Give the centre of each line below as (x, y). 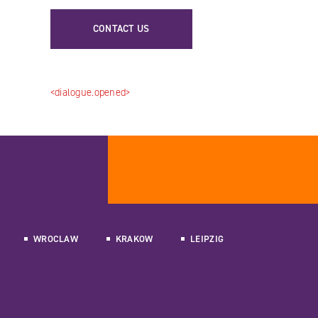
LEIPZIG (207, 239)
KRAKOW (134, 239)
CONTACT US (121, 29)
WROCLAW (56, 239)
